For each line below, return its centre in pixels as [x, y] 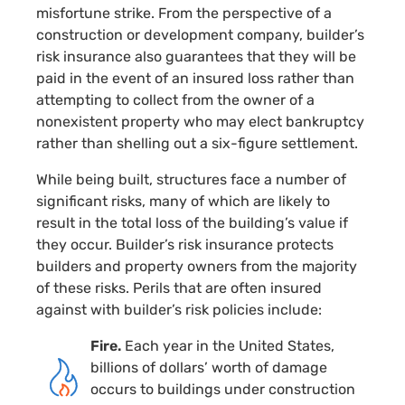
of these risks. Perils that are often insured [179, 287]
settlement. [318, 143]
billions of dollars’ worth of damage [209, 367]
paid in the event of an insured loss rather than [195, 78]
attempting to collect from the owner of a [175, 99]
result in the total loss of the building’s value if [192, 222]
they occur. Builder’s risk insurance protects [185, 244]
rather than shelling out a [124, 143]
